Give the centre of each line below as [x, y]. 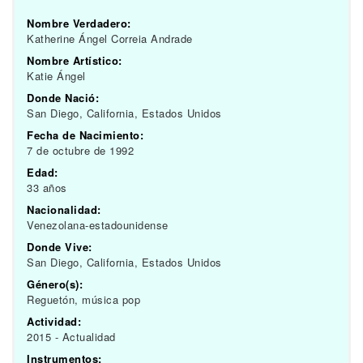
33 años [47, 188]
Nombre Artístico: [75, 60]
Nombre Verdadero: [79, 23]
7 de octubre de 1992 [80, 150]
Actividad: [54, 321]
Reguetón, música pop [83, 299]
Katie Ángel [56, 76]
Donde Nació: [63, 98]
